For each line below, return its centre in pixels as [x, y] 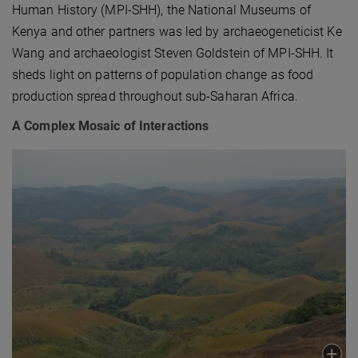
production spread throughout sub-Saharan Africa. [157, 96]
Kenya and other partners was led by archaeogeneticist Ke [177, 31]
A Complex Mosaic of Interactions [111, 125]
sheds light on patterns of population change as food [163, 74]
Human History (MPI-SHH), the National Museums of [161, 10]
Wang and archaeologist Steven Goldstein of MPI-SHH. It [173, 53]
